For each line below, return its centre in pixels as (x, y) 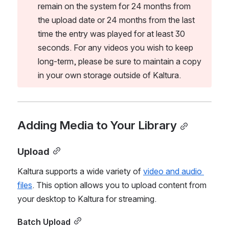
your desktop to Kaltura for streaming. (87, 199)
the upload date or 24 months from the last (116, 20)
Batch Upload (44, 222)
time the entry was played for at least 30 (111, 33)
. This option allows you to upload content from (119, 185)
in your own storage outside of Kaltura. (109, 75)
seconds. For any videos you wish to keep (116, 47)
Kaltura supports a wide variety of (80, 171)
